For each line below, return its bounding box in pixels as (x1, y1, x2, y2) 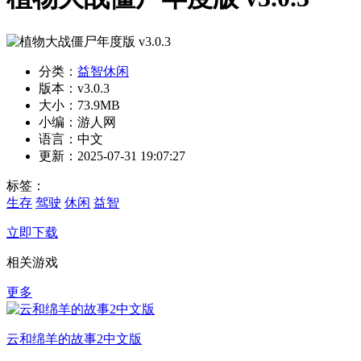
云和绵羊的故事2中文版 (6, 331, 142, 346)
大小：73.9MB (39, 98, 120, 112)
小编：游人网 (39, 114, 116, 129)
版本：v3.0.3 (39, 81, 110, 95)
